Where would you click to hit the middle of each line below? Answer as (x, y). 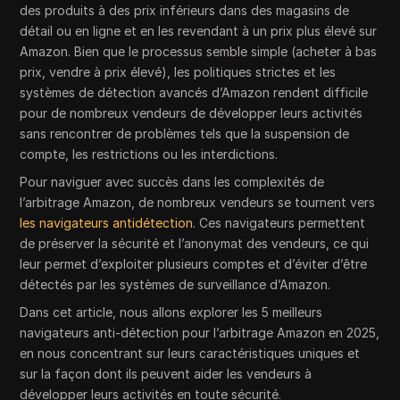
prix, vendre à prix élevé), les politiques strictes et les (178, 72)
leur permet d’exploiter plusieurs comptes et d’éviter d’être (194, 264)
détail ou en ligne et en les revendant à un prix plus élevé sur (199, 31)
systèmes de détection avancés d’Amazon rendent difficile (194, 92)
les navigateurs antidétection (107, 223)
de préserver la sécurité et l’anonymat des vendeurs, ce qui (195, 243)
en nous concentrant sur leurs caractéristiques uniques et (190, 353)
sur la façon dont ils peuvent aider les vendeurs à (166, 374)
